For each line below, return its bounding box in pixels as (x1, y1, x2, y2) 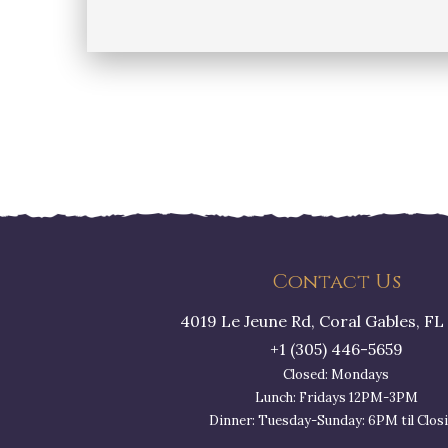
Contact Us (271, 268, 401, 295)
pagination (87, 132, 234, 164)
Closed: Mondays (283, 366, 389, 383)
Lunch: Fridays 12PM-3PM (254, 389, 418, 406)
